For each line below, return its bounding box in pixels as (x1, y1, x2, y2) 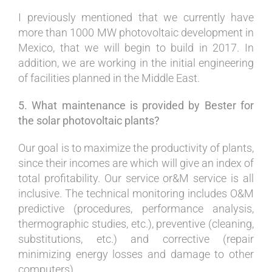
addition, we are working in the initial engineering (18, 56, 254, 69)
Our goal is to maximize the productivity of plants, (18, 141, 254, 154)
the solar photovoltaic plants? (18, 114, 160, 127)
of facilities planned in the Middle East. (18, 71, 200, 84)
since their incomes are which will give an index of (18, 156, 254, 169)
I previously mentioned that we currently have (18, 10, 254, 24)
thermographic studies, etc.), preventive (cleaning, (18, 217, 254, 230)
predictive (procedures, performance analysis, (18, 202, 254, 215)
